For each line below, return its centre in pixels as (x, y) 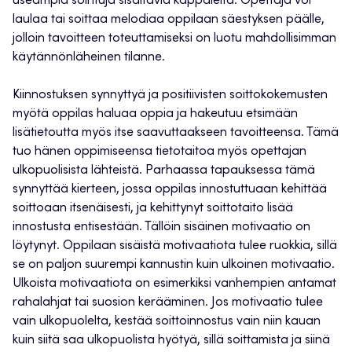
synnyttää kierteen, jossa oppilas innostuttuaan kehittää (170, 190)
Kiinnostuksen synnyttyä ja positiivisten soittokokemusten (170, 95)
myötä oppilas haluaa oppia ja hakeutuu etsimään (155, 114)
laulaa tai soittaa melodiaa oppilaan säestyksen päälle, (169, 20)
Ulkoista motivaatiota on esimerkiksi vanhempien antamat (174, 284)
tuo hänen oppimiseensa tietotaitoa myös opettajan (159, 152)
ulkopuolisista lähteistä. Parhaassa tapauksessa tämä (164, 171)
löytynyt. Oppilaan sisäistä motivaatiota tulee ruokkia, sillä (175, 246)
